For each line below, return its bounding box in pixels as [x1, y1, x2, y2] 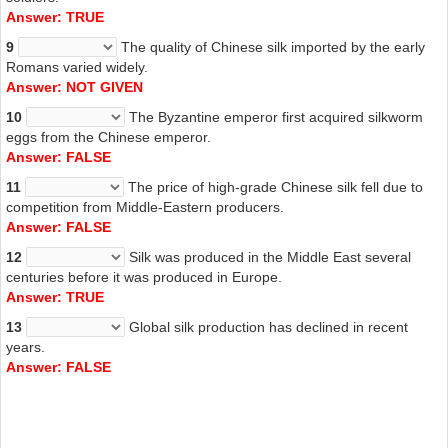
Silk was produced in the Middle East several [125, 248, 411, 265]
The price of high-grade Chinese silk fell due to [124, 178, 423, 195]
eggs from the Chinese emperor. [6, 128, 211, 145]
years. [6, 338, 45, 355]
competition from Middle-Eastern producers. [6, 198, 284, 215]
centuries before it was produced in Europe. [6, 268, 282, 285]
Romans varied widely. [6, 58, 148, 75]
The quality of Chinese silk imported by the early [117, 38, 425, 55]
